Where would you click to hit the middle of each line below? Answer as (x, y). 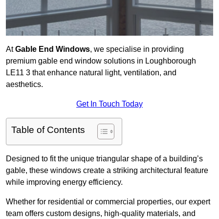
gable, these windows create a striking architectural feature (107, 171)
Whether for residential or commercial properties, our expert (108, 202)
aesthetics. (24, 85)
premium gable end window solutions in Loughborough (101, 61)
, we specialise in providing (137, 49)
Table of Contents (48, 130)
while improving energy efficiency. (64, 182)
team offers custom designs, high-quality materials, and (101, 214)
